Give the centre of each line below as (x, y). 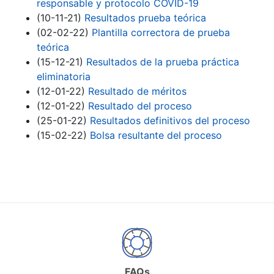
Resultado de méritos (137, 91)
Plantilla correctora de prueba (161, 33)
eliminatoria (64, 77)
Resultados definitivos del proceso (170, 121)
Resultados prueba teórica (145, 18)
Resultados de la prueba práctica (163, 62)
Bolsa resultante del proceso (156, 135)
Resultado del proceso (140, 106)
